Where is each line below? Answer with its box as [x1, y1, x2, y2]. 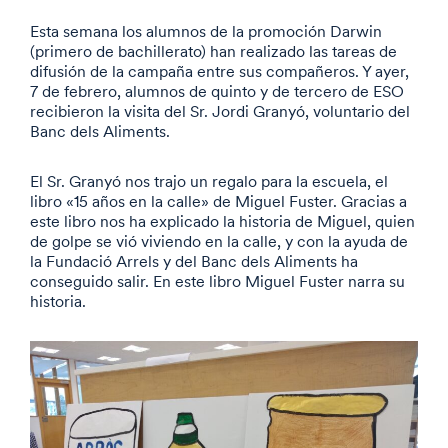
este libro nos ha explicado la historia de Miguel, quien [30, 211, 415, 231]
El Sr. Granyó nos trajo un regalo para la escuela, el [30, 171, 388, 191]
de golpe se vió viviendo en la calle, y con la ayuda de [30, 231, 408, 251]
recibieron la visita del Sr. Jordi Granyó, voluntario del [30, 101, 410, 121]
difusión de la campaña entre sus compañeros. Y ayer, [30, 61, 409, 81]
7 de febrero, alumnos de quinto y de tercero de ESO [30, 81, 404, 101]
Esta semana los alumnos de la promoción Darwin [30, 21, 382, 41]
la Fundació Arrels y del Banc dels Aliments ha [30, 251, 358, 271]
